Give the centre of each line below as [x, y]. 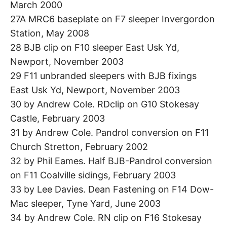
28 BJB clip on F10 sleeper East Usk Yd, [95, 48]
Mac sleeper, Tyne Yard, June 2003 [85, 204]
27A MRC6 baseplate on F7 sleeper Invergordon [112, 19]
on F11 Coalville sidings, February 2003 [93, 175]
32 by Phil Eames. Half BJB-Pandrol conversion [111, 161]
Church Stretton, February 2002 [79, 147]
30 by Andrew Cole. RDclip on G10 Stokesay [105, 104]
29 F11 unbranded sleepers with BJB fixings [103, 76]
